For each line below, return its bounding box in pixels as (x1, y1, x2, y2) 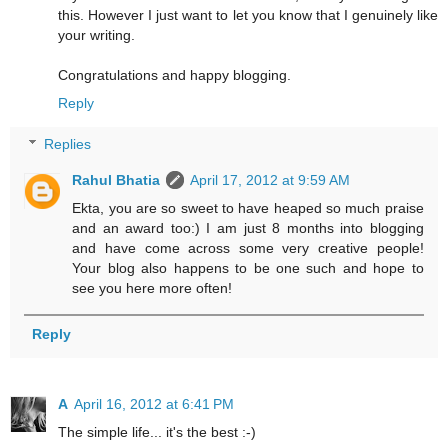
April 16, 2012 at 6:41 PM (74, 395, 234, 412)
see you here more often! (72, 280, 233, 297)
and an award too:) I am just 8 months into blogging (72, 220, 424, 237)
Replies (44, 136, 92, 153)
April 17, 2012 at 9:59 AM (190, 172, 351, 189)
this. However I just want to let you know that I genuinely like (58, 6, 438, 23)
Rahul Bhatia (72, 172, 161, 189)
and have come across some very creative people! (72, 240, 424, 257)
